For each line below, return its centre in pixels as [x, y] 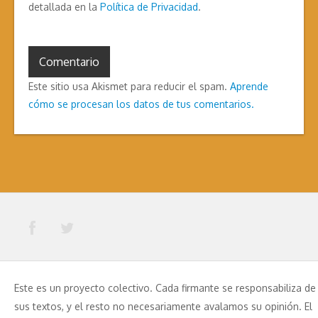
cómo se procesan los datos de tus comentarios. [141, 104]
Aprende [249, 87]
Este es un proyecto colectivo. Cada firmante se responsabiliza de [165, 288]
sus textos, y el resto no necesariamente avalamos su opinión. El [163, 306]
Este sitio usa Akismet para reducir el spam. [129, 87]
